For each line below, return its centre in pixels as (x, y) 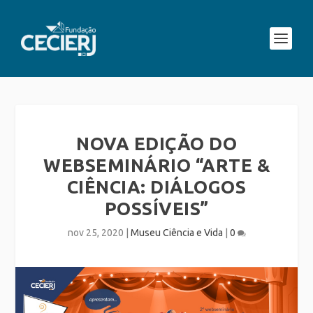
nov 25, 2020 (95, 233)
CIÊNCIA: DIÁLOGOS (156, 187)
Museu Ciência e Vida (176, 233)
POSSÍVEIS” (156, 209)
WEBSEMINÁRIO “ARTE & (156, 165)
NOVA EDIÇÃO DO (156, 144)
